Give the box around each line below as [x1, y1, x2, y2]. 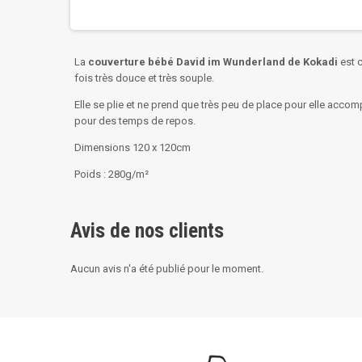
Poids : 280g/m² [74, 168, 149, 180]
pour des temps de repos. [74, 115, 196, 127]
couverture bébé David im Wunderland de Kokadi [88, 56, 338, 68]
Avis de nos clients [70, 219, 224, 242]
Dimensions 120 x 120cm [74, 141, 191, 154]
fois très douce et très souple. [74, 72, 214, 84]
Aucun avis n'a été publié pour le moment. [70, 263, 263, 275]
